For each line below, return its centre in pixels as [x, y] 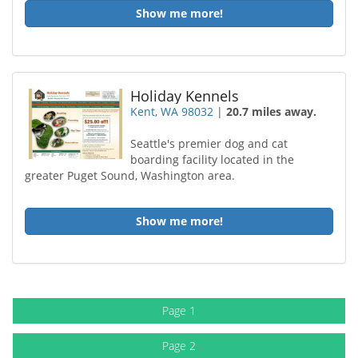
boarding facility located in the [213, 159]
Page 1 [179, 310]
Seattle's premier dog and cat [209, 143]
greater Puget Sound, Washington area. [130, 175]
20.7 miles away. [272, 111]
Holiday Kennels [185, 96]
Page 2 [179, 346]
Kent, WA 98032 [172, 111]
